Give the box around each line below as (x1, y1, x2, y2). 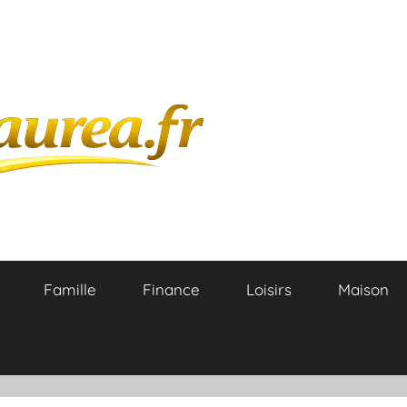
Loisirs (245, 280, 292, 300)
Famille (43, 280, 96, 300)
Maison (337, 280, 389, 300)
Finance (142, 280, 200, 300)
